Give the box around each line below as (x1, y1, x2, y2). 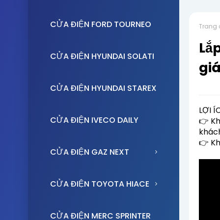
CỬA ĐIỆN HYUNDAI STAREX (50, 82, 157, 94)
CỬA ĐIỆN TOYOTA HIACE (50, 178, 149, 190)
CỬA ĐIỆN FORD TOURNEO (50, 19, 151, 30)
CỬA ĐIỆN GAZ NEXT (50, 146, 129, 158)
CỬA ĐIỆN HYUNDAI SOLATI (50, 51, 154, 62)
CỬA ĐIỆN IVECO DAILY (50, 114, 138, 126)
